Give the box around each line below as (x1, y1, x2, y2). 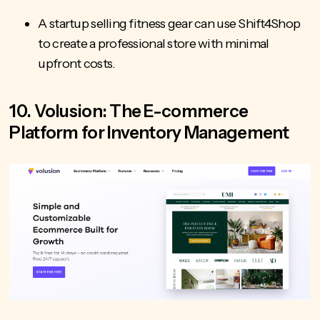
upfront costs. (38, 55, 116, 71)
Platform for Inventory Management (9, 121, 289, 143)
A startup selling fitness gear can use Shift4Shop (38, 15, 301, 31)
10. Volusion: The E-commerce (9, 100, 249, 121)
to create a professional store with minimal (38, 35, 269, 51)
